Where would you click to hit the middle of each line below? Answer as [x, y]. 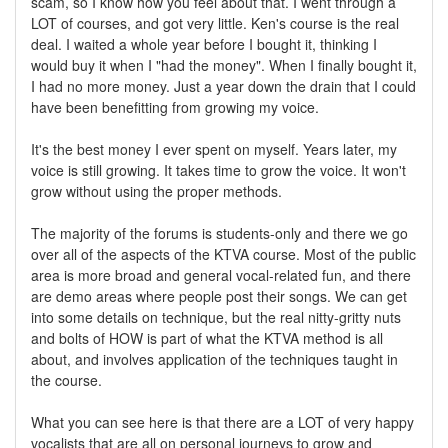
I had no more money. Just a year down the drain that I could [223, 85]
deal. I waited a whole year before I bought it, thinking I [204, 43]
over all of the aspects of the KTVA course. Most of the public [223, 253]
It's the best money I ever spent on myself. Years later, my [214, 148]
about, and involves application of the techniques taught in [214, 358]
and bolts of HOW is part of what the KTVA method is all [207, 337]
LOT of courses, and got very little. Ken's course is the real [215, 22]
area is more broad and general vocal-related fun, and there [221, 274]
